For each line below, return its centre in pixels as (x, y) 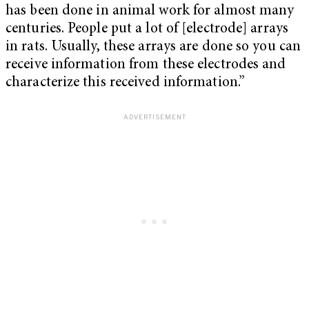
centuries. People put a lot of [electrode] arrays (147, 30)
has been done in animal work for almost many (150, 12)
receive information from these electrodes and (146, 66)
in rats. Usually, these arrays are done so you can (153, 48)
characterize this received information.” (126, 83)
